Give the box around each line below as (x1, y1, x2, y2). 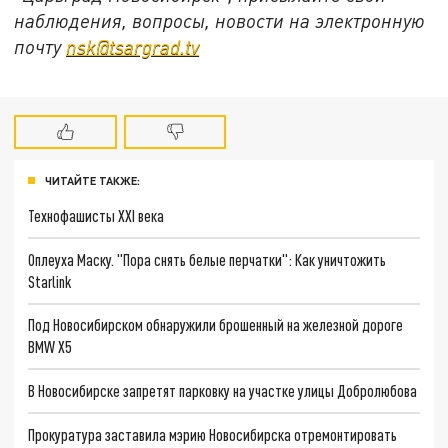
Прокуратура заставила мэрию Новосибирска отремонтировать (28, 424, 398, 444)
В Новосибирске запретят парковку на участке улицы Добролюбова (28, 381, 418, 401)
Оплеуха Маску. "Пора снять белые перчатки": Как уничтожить (28, 249, 387, 269)
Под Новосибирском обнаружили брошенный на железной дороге (28, 315, 404, 335)
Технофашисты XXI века (28, 206, 165, 226)
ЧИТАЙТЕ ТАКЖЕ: (45, 174, 140, 188)
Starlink (28, 271, 72, 291)
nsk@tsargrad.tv (66, 35, 200, 59)
